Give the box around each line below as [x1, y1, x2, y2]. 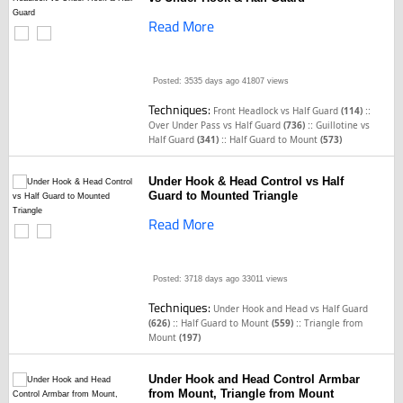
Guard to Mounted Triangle [148, 189, 299, 202]
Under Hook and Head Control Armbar [148, 372, 361, 386]
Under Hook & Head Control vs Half [148, 175, 345, 188]
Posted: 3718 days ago [153, 274, 240, 283]
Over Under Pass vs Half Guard [148, 119, 284, 131]
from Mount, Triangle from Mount [148, 387, 335, 400]
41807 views [239, 76, 290, 85]
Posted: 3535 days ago [153, 76, 240, 85]
